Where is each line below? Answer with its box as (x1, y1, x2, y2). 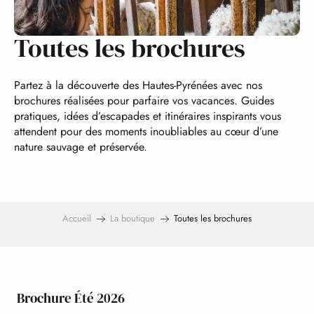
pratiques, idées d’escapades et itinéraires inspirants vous (14, 108, 281, 124)
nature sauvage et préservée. (14, 139, 147, 155)
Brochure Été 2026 (17, 289, 125, 307)
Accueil (62, 212, 91, 225)
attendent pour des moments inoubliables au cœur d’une (14, 123, 278, 139)
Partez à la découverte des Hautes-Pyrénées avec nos (14, 77, 262, 93)
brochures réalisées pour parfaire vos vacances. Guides (14, 93, 274, 109)
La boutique (110, 212, 155, 225)
